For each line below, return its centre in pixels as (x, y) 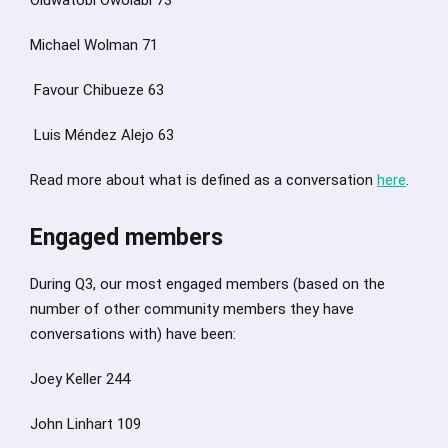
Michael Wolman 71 (94, 44)
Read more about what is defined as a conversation (203, 179)
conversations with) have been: (133, 333)
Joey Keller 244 (80, 378)
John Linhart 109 (85, 423)
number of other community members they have (192, 308)
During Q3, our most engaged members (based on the (207, 283)
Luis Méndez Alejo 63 (102, 134)
